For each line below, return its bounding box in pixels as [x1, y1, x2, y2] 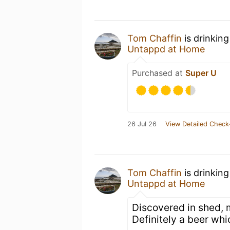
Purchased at [132, 68, 185, 78]
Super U [185, 68, 217, 78]
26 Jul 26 [127, 120, 157, 128]
